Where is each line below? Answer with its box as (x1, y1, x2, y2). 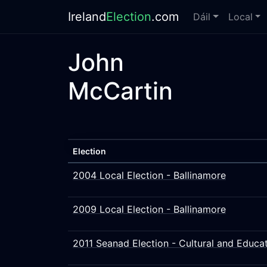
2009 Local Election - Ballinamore (73, 203, 226, 215)
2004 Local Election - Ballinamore (73, 169, 226, 181)
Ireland (68, 10, 106, 24)
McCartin (68, 76, 173, 105)
